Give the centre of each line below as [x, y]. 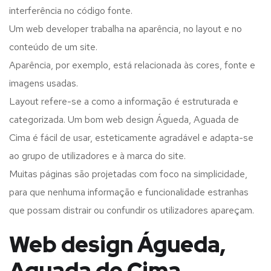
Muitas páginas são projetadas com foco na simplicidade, [128, 174]
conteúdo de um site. [53, 47]
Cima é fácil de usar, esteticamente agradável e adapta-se [131, 138]
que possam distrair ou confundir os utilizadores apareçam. [132, 211]
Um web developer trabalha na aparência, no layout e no [126, 29]
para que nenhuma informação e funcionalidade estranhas [129, 192]
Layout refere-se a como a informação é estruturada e [124, 102]
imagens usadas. [44, 83]
